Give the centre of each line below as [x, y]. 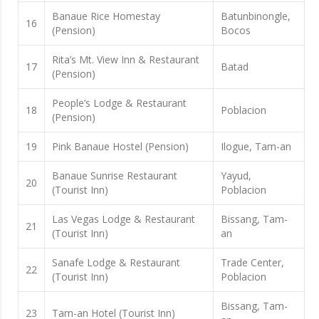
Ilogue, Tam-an [256, 146]
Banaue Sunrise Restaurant [115, 175]
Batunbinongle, [256, 16]
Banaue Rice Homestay [106, 16]
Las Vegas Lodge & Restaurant [124, 219]
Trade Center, [252, 262]
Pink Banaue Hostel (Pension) [120, 146]
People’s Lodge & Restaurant [119, 103]
